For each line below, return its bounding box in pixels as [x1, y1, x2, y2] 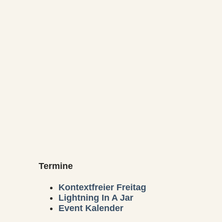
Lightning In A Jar [58, 193, 133, 203]
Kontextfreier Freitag [58, 182, 146, 193]
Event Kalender [58, 203, 123, 214]
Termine [39, 161, 73, 171]
